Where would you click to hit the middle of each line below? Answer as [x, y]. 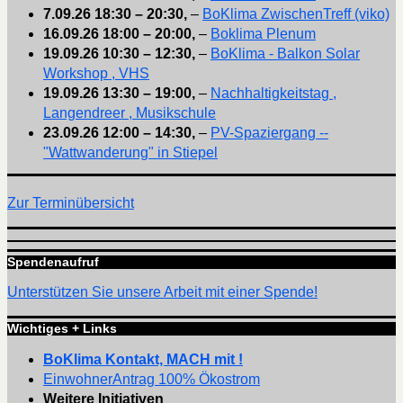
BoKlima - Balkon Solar [285, 53]
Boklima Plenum [263, 33]
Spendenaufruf [53, 262]
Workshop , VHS [96, 73]
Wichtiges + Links [62, 329]
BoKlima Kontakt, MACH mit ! [143, 360]
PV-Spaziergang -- [269, 132]
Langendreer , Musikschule [130, 112]
